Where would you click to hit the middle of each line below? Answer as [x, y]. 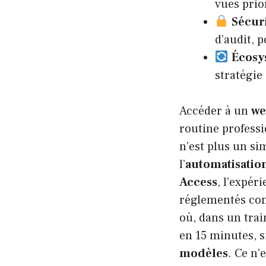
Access [198, 182]
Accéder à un [215, 111]
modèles [204, 253]
